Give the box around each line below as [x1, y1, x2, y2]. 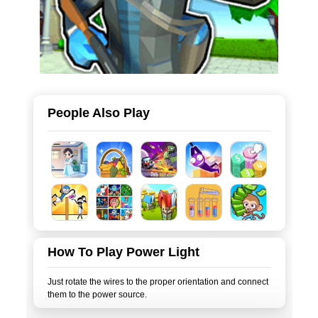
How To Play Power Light [47, 245, 199, 259]
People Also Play [47, 105, 150, 120]
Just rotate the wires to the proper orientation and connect [47, 277, 268, 287]
